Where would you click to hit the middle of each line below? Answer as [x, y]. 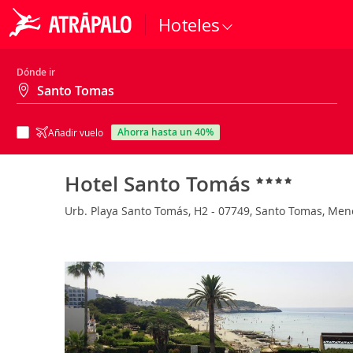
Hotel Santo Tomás [160, 184]
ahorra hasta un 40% [169, 132]
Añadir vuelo [76, 132]
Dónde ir [36, 72]
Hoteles [189, 24]
